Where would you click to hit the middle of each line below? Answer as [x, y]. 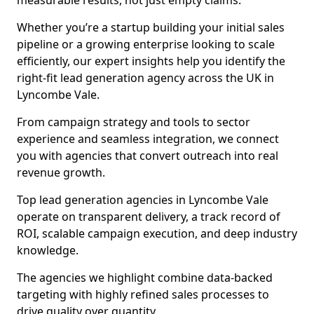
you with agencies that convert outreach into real [148, 156]
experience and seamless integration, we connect [148, 139]
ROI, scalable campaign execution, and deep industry [157, 233]
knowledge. [48, 250]
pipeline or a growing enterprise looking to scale [146, 44]
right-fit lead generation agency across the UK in [145, 78]
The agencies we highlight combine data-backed [145, 278]
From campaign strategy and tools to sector [134, 122]
